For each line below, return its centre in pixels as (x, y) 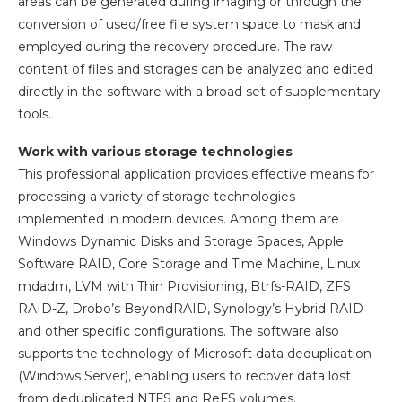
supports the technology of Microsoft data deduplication (195, 353)
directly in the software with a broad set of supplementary (199, 91)
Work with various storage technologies (155, 151)
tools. (35, 114)
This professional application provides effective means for (196, 174)
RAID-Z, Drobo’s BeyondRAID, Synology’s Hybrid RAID (191, 308)
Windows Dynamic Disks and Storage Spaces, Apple (181, 241)
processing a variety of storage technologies (157, 196)
